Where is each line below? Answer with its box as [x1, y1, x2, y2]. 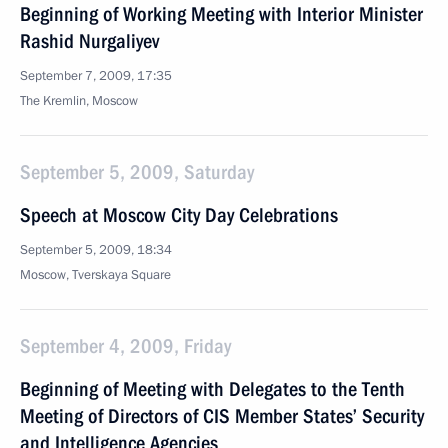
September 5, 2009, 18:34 [20, 241, 172, 259]
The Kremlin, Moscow [20, 92, 138, 110]
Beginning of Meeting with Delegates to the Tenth [20, 377, 405, 401]
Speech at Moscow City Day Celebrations [20, 203, 338, 227]
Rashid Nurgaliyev [20, 29, 159, 53]
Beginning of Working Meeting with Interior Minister [20, 2, 423, 26]
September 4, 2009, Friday [20, 334, 231, 358]
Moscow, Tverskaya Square [20, 266, 171, 284]
